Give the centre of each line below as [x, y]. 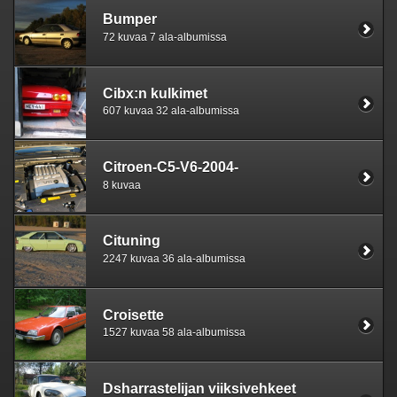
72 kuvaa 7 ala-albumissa [165, 37]
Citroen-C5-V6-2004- [171, 167]
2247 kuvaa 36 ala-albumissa [174, 259]
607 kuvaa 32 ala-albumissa [171, 111]
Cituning [132, 241]
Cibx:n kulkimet [155, 93]
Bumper [130, 19]
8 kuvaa [122, 185]
